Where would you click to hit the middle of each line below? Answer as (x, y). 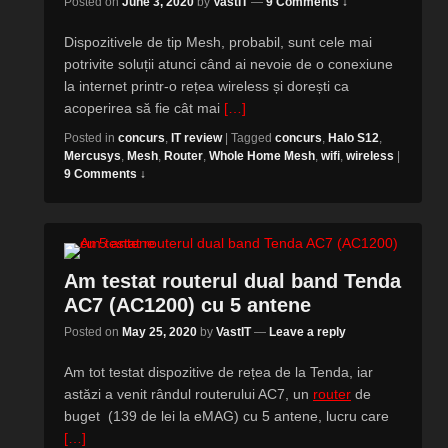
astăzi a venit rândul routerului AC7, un (188, 394)
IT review (196, 138)
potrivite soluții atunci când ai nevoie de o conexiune (228, 64)
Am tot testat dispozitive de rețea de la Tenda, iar (218, 372)
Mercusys (92, 156)
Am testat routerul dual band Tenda (232, 281)
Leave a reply (307, 332)
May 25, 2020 (159, 332)
